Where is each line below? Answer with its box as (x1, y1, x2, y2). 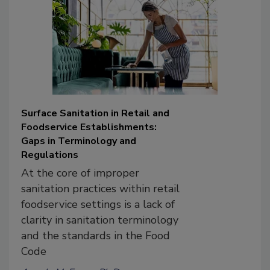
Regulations (21, 148, 78, 162)
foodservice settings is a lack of (21, 197, 175, 212)
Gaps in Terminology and (21, 134, 136, 148)
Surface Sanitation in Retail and (21, 107, 169, 121)
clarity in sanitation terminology (21, 213, 178, 228)
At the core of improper (21, 166, 139, 181)
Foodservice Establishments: (21, 121, 157, 134)
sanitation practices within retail (21, 181, 180, 196)
